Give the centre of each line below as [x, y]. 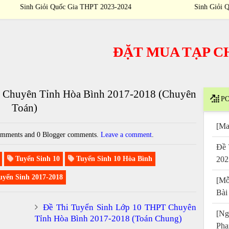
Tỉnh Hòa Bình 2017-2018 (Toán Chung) [108, 218]
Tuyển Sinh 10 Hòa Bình [113, 158]
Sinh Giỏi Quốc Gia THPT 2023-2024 [114, 7]
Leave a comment [127, 134]
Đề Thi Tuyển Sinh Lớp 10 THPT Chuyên [120, 207]
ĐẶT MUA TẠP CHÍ [146, 52]
